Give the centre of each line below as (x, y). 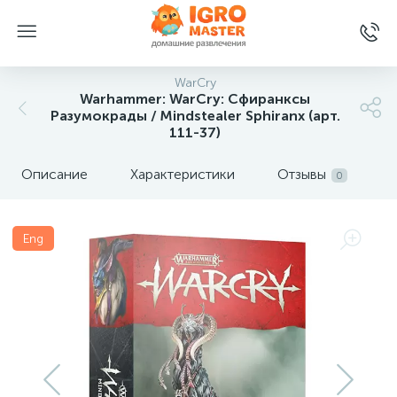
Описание (54, 174)
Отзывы (302, 174)
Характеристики (183, 174)
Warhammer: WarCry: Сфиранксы (195, 99)
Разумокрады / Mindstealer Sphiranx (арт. (195, 116)
